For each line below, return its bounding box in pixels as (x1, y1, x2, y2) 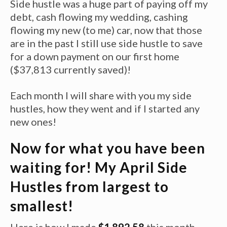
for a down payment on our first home (10, 50, 179, 62)
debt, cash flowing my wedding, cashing (10, 10, 188, 23)
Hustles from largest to (10, 177, 169, 195)
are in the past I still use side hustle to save (10, 36, 203, 49)
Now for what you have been (10, 139, 205, 157)
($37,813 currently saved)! (10, 63, 131, 75)
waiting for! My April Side (10, 158, 187, 176)
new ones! (10, 115, 56, 128)
